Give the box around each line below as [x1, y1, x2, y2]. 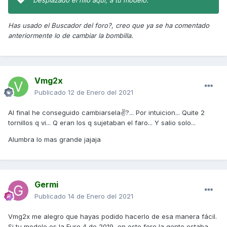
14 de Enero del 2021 [68, 192, 133, 201]
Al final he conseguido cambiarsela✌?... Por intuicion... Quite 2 [8, 108, 205, 117]
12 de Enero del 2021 [68, 88, 133, 97]
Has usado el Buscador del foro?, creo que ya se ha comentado [8, 21, 209, 30]
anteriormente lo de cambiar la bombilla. [8, 31, 133, 40]
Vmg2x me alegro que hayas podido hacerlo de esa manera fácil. [8, 212, 217, 221]
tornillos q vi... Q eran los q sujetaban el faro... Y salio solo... [8, 119, 198, 127]
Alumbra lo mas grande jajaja [8, 135, 101, 144]
